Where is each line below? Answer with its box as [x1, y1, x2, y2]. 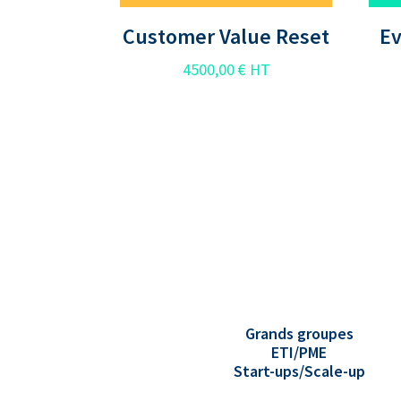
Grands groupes [244, 323, 354, 345]
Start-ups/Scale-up [233, 361, 365, 382]
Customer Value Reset [123, 21, 330, 50]
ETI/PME [271, 342, 328, 363]
